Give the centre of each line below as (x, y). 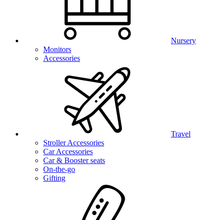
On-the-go (59, 169)
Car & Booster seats (74, 160)
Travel (181, 134)
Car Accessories (68, 151)
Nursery (183, 41)
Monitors (57, 49)
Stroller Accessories (74, 143)
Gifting (54, 178)
